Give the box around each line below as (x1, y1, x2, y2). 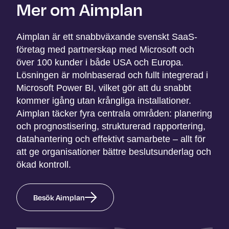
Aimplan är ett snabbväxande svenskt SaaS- (16, 31, 197, 42)
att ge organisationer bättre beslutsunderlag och (16, 146, 211, 157)
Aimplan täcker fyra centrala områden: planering (16, 108, 212, 119)
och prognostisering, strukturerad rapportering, (16, 121, 205, 131)
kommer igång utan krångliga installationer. (16, 95, 191, 106)
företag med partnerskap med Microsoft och (16, 44, 194, 55)
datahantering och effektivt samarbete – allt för (16, 133, 205, 144)
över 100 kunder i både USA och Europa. (16, 57, 184, 67)
